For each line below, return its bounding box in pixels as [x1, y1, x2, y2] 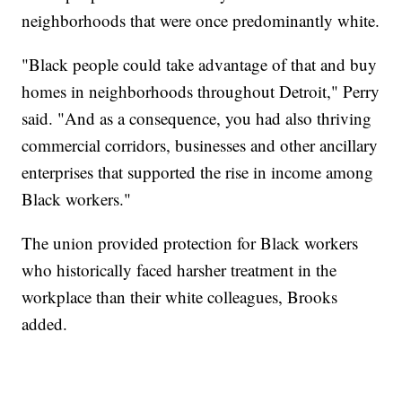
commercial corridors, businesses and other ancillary [22, 134, 379, 157]
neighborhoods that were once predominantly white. [22, 9, 380, 32]
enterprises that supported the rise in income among [22, 161, 374, 184]
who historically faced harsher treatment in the [22, 258, 337, 282]
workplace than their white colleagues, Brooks [22, 285, 338, 309]
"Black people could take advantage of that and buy [22, 53, 378, 76]
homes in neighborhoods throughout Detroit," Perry [22, 80, 380, 103]
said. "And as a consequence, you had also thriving [22, 107, 372, 130]
